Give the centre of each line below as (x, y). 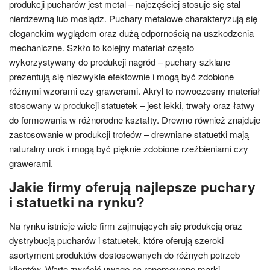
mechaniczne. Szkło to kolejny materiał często (102, 47)
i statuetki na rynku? (77, 202)
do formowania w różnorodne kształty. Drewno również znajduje (135, 120)
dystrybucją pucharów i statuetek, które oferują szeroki (116, 240)
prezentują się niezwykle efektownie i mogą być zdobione (121, 76)
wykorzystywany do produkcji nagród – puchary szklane (120, 62)
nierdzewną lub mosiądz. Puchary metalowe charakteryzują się (133, 18)
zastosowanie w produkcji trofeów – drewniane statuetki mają (129, 134)
